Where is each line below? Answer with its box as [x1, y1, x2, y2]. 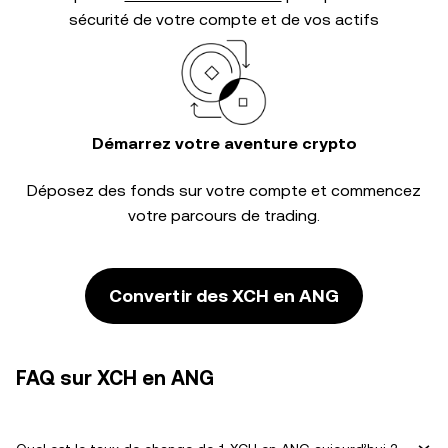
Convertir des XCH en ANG [109, 285, 339, 306]
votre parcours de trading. [128, 206, 320, 225]
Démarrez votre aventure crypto [91, 134, 357, 153]
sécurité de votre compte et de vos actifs [69, 10, 379, 29]
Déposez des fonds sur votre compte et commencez [27, 181, 421, 200]
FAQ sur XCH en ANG [16, 366, 214, 390]
